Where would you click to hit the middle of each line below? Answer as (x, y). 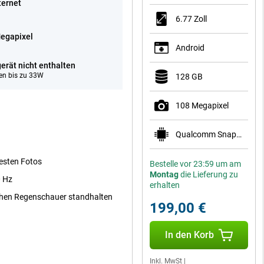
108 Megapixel (202, 105)
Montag (164, 174)
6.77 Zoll (191, 19)
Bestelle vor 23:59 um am (195, 164)
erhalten (165, 185)
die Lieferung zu (208, 174)
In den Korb (189, 235)
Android (190, 48)
